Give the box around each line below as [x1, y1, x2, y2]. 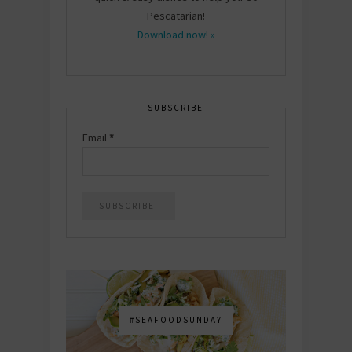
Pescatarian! [147, 8, 205, 23]
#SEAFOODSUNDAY [130, 313, 222, 325]
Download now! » [137, 27, 215, 42]
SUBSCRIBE [148, 101, 203, 113]
